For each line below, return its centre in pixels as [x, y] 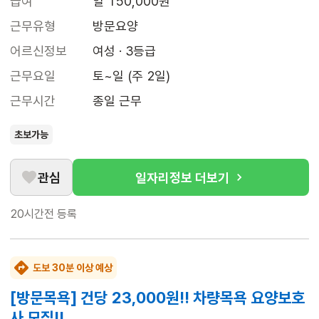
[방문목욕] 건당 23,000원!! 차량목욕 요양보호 [157, 298]
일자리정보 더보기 [182, 177]
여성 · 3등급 [124, 51]
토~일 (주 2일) [131, 76]
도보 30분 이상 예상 [73, 268]
